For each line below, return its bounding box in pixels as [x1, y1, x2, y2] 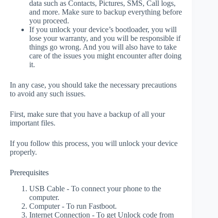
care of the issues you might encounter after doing [29, 52, 182, 60]
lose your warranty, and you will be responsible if [29, 34, 181, 43]
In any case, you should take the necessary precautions [10, 81, 177, 90]
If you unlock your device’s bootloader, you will [29, 25, 177, 34]
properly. [10, 148, 37, 157]
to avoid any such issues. [10, 90, 86, 98]
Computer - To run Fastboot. [29, 202, 117, 211]
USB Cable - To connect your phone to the [29, 184, 161, 193]
